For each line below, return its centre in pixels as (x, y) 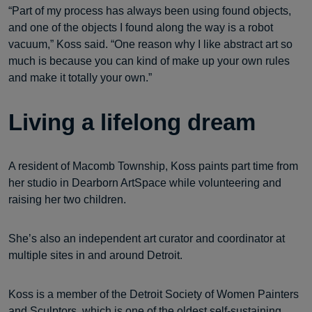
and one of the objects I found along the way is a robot (141, 28)
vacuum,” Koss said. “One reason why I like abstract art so (150, 44)
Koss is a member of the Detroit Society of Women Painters (154, 294)
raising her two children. (67, 200)
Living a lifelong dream (132, 122)
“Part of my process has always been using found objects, (150, 11)
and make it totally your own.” (80, 78)
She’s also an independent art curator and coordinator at (147, 239)
